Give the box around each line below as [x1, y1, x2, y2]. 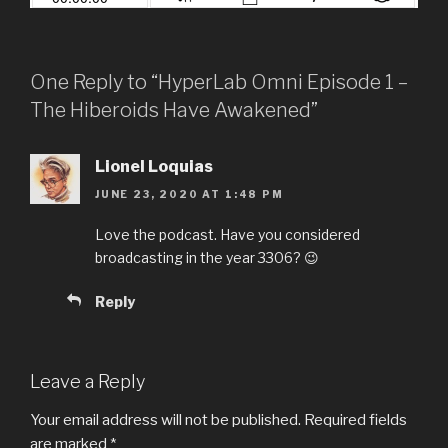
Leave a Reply [30, 371, 145, 393]
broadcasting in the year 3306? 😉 [95, 249, 319, 267]
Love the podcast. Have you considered [95, 226, 360, 244]
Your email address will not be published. [30, 410, 301, 429]
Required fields [301, 410, 407, 429]
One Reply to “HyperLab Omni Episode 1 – [30, 69, 408, 94]
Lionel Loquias [95, 156, 213, 176]
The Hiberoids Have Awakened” [30, 97, 318, 122]
